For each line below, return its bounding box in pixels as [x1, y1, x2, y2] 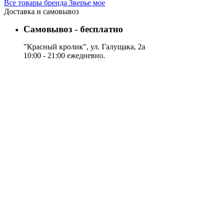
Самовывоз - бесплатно [23, 24, 123, 35]
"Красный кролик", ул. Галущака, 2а [23, 43, 145, 51]
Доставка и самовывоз [4, 7, 79, 16]
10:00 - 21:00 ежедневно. [23, 51, 105, 60]
